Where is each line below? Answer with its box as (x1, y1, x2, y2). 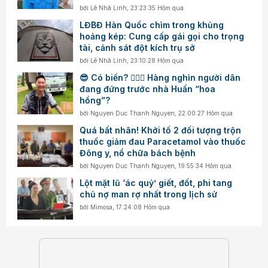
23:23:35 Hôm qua (130, 4, 184, 11)
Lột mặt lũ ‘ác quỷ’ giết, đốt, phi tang (80, 177, 233, 188)
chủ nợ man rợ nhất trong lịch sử (80, 188, 218, 199)
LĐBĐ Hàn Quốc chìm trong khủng (80, 19, 224, 30)
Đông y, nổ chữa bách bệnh (80, 147, 196, 158)
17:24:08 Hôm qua (116, 203, 170, 211)
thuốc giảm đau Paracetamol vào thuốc (80, 136, 246, 147)
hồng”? (80, 95, 111, 105)
